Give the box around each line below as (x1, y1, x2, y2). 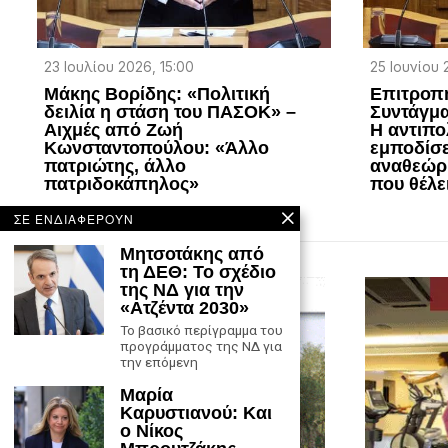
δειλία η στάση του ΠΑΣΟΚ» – (44, 101, 297, 122)
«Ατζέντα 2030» (120, 298, 249, 318)
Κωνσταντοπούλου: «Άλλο (44, 137, 270, 158)
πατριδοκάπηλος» (44, 173, 200, 194)
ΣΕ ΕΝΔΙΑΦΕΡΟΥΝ (14, 210, 134, 227)
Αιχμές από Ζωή (44, 119, 184, 140)
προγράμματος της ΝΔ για (120, 338, 282, 354)
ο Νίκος (120, 421, 183, 441)
